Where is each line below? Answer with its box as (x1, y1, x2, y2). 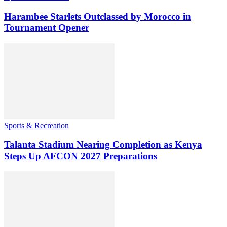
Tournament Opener (4, 22, 89, 33)
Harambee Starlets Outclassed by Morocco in (4, 11, 191, 22)
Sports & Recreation (4, 121, 69, 130)
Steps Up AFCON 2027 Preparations (4, 150, 157, 162)
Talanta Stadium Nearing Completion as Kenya (4, 139, 202, 150)
